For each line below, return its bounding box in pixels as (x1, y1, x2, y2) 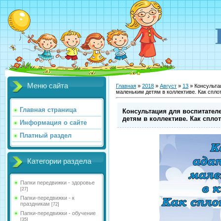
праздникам (20, 201, 50, 207)
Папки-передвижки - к (20, 195, 74, 201)
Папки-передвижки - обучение (20, 210, 96, 216)
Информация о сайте (20, 119, 87, 126)
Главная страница (20, 106, 76, 113)
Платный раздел (20, 132, 72, 139)
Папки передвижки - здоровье (20, 180, 95, 185)
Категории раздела (27, 157, 91, 165)
